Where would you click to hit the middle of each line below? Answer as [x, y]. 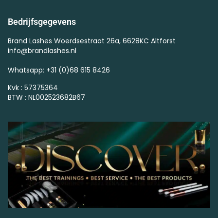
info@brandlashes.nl [42, 50]
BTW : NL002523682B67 [46, 97]
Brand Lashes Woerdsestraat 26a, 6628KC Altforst [92, 41]
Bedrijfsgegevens [42, 21]
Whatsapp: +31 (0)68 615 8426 [59, 70]
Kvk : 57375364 [33, 87]
